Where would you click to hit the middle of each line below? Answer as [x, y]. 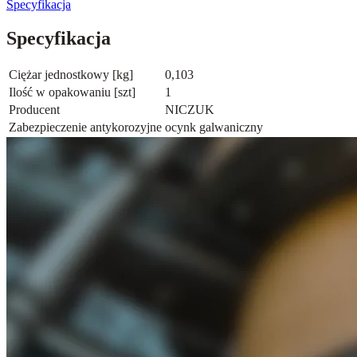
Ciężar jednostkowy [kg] [71, 74]
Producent [34, 109]
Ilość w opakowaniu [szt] [72, 92]
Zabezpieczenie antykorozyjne [85, 127]
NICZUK [190, 109]
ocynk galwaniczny [214, 127]
